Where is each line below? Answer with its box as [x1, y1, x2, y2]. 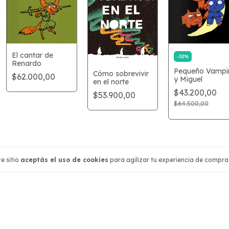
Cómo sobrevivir [93, 68, 149, 78]
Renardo [12, 59, 42, 68]
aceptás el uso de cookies [20, 155, 108, 164]
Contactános [122, 176, 188, 186]
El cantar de [12, 51, 54, 60]
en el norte [93, 77, 129, 86]
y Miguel [173, 75, 202, 84]
